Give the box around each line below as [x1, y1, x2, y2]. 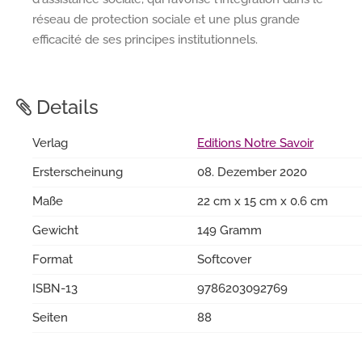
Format [32, 252, 73, 267]
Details [32, 95, 99, 120]
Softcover [197, 252, 251, 267]
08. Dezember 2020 [197, 165, 307, 180]
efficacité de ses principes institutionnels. [32, 32, 258, 48]
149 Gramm [197, 223, 262, 238]
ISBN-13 [32, 281, 78, 297]
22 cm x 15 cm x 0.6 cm [197, 194, 328, 209]
